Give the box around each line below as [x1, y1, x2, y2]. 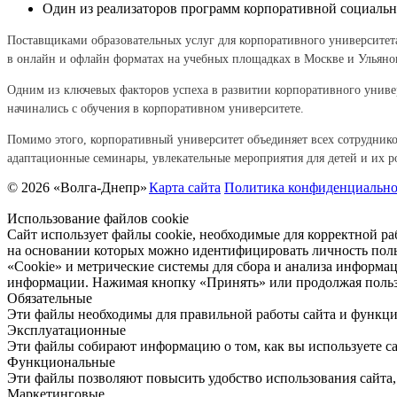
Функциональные [7, 354, 115, 370]
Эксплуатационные [7, 323, 126, 339]
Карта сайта [149, 180, 221, 196]
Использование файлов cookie [7, 211, 189, 227]
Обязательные [7, 291, 92, 307]
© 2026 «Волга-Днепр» [7, 180, 147, 196]
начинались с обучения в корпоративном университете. [7, 102, 304, 116]
